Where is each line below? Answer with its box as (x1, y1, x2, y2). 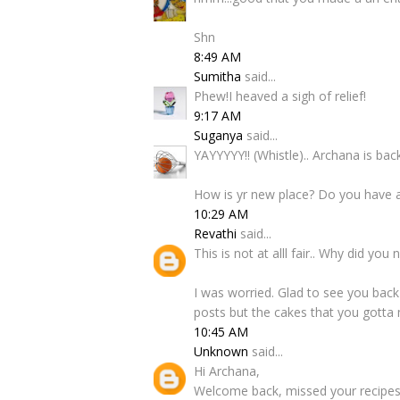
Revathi (194, 225, 237, 242)
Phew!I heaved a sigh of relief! (194, 87, 366, 104)
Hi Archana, (194, 362, 260, 379)
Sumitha (194, 68, 241, 85)
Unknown (194, 343, 248, 360)
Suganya (194, 127, 243, 144)
